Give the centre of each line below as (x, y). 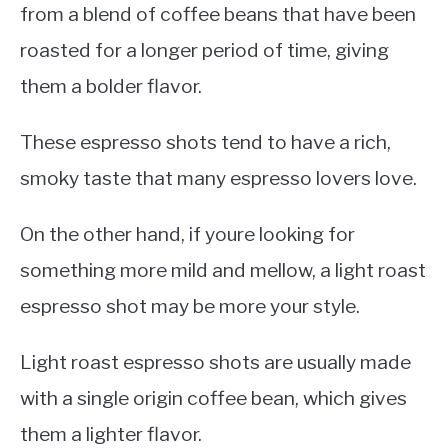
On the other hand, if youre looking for (187, 233)
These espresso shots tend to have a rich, (205, 141)
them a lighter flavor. (111, 433)
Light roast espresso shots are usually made (215, 361)
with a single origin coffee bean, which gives (213, 397)
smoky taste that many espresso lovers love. (218, 177)
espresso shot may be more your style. (190, 305)
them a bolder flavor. (111, 85)
